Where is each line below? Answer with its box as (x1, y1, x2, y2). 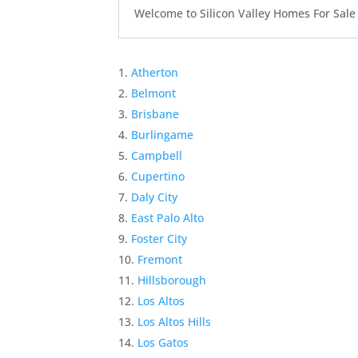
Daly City (131, 189, 178, 205)
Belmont (131, 86, 177, 101)
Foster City (131, 231, 188, 246)
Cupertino (131, 169, 185, 184)
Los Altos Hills (137, 314, 212, 329)
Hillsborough (137, 272, 207, 288)
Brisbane (131, 106, 180, 121)
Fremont (137, 252, 183, 267)
